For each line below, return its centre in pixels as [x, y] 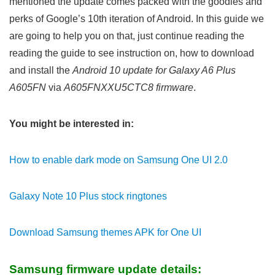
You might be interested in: [72, 124]
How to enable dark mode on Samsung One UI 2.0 [118, 160]
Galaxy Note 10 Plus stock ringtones [88, 196]
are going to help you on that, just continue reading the [127, 36]
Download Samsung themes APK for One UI [105, 232]
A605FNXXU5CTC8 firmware [129, 87]
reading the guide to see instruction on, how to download [132, 53]
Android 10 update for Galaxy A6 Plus [154, 70]
